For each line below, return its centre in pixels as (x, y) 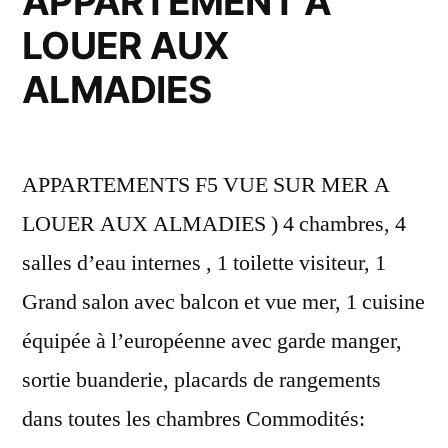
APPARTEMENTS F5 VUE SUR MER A (206, 184)
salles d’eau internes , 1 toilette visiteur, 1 (204, 262)
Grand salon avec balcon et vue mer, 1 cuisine (223, 301)
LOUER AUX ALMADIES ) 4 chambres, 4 (214, 223)
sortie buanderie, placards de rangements (201, 379)
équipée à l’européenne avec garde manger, (212, 340)
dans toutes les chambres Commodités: (193, 418)
